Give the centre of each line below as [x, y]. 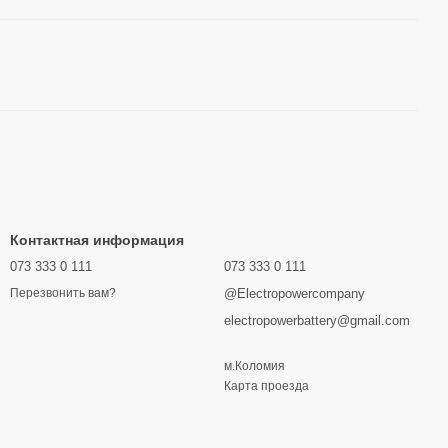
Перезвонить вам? [63, 293]
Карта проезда [266, 386]
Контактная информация [97, 240]
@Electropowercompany [294, 293]
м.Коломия [254, 366]
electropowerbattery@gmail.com [317, 320]
